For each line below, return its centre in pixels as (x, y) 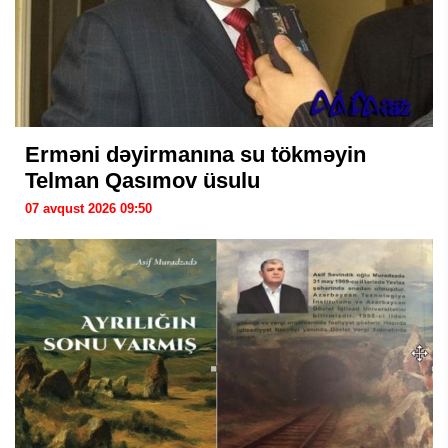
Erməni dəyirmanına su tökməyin (195, 154)
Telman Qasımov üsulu (142, 180)
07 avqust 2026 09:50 (88, 208)
